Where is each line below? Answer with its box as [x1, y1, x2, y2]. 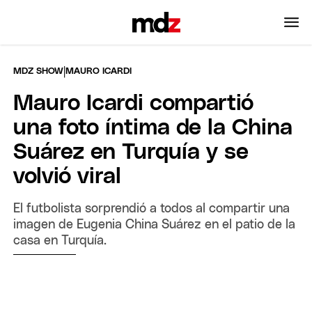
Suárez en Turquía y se [13, 141, 249, 164]
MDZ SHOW [13, 66, 64, 76]
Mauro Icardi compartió [13, 92, 254, 115]
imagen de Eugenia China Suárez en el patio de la [13, 218, 296, 231]
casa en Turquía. [13, 234, 107, 247]
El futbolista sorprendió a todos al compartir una [13, 202, 290, 215]
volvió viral [13, 165, 122, 188]
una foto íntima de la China [13, 116, 293, 139]
